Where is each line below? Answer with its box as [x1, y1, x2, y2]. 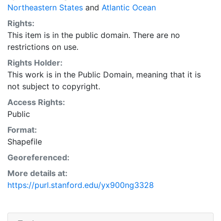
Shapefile [7, 136, 42, 147]
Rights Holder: [7, 57, 63, 68]
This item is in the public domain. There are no [7, 30, 180, 40]
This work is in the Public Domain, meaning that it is [7, 69, 201, 79]
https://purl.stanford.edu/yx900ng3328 [7, 180, 154, 190]
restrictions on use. [7, 41, 78, 52]
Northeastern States [7, 2, 83, 12]
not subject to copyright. [7, 81, 100, 91]
